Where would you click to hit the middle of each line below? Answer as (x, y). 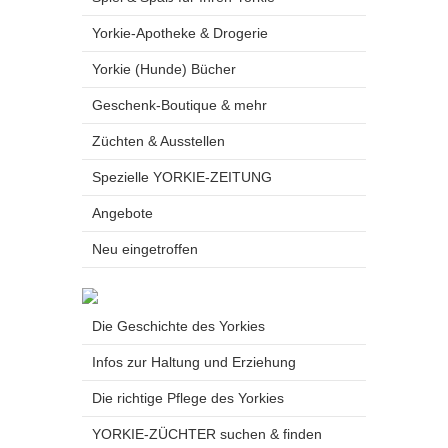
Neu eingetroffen (145, 249)
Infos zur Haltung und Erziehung (194, 362)
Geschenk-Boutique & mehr (179, 105)
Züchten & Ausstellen (158, 141)
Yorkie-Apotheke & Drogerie (180, 33)
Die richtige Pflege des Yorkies (188, 398)
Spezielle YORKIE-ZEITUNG (182, 177)
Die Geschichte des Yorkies (178, 326)
